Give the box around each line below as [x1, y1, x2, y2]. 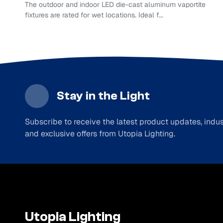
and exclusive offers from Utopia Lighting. [24, 128, 175, 139]
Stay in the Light [56, 89, 150, 103]
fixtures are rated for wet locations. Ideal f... [24, 10, 163, 20]
